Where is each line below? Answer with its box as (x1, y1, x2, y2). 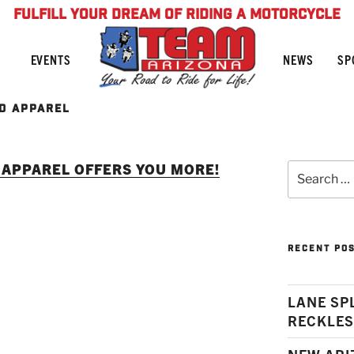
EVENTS (30, 51, 71, 67)
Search (287, 160, 326, 175)
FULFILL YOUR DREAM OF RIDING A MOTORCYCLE (13, 6, 341, 26)
